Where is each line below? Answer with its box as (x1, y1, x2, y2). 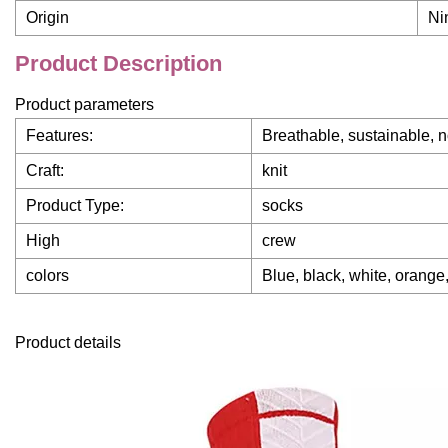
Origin (26, 9, 69, 27)
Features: (26, 127, 93, 145)
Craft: (26, 162, 64, 180)
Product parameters (15, 96, 154, 114)
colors (26, 267, 69, 285)
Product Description (15, 51, 222, 77)
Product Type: (26, 197, 124, 215)
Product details (15, 334, 121, 352)
